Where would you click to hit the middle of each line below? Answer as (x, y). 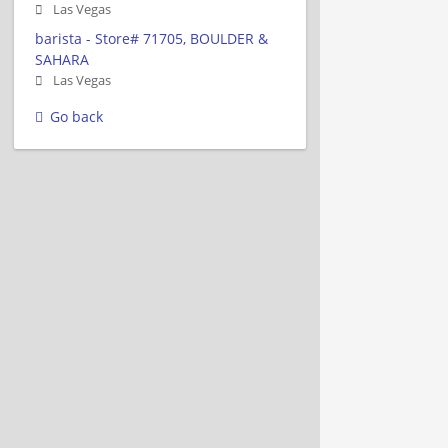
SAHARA (62, 59)
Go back (76, 116)
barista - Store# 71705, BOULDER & (151, 38)
